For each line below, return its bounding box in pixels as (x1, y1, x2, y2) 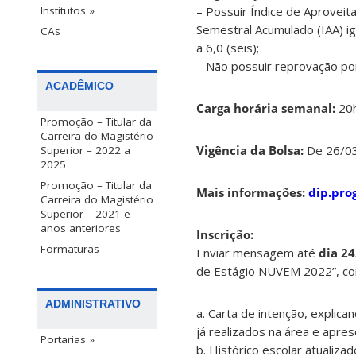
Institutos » (41, 3, 95, 18)
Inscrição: (196, 226, 253, 243)
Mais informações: (196, 184, 305, 201)
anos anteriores (41, 221, 121, 236)
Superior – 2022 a (41, 143, 130, 158)
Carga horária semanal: (196, 100, 335, 117)
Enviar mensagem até (196, 245, 319, 261)
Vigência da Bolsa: (196, 142, 304, 159)
